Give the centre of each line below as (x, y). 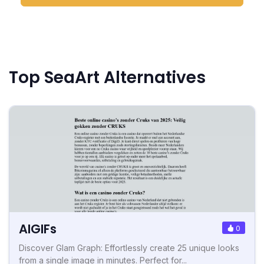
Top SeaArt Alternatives (107, 78)
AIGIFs (38, 229)
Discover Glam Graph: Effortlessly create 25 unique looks (129, 248)
